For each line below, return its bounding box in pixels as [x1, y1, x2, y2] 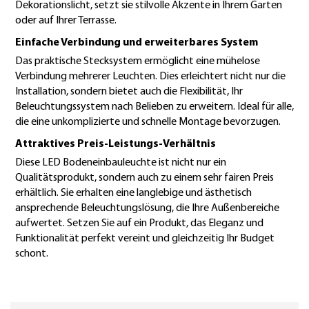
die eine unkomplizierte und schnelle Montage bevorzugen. [15, 116, 281, 128]
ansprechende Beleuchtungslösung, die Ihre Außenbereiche [15, 202, 279, 214]
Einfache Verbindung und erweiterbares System [15, 37, 258, 48]
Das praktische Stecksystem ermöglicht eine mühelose [15, 55, 260, 67]
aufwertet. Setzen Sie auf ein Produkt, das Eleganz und [15, 217, 263, 229]
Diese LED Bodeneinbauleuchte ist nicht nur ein [15, 157, 226, 168]
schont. [15, 248, 48, 259]
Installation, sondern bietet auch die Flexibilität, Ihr [15, 86, 243, 97]
